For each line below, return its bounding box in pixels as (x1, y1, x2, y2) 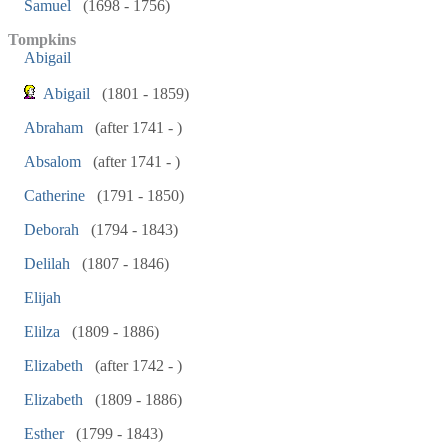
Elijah (24, 289, 61, 306)
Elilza (24, 323, 60, 340)
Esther (24, 425, 64, 442)
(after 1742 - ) (91, 357, 182, 374)
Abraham (24, 119, 83, 136)
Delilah (24, 255, 70, 272)
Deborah (24, 221, 79, 238)
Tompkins (8, 31, 76, 48)
